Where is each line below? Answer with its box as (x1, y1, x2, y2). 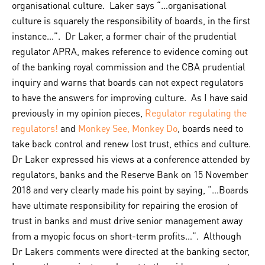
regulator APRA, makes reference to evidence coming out (12, 45, 248, 57)
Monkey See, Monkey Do (78, 122, 177, 134)
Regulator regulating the (145, 106, 247, 119)
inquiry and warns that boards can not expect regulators (12, 76, 244, 88)
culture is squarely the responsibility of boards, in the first (12, 14, 250, 27)
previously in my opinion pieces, (12, 106, 145, 119)
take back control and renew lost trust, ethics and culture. (12, 137, 253, 150)
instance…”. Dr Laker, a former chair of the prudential (12, 30, 237, 42)
